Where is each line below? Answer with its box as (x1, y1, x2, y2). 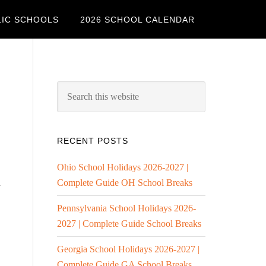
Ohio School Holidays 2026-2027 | (57, 162, 188, 172)
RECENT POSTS (57, 136, 128, 145)
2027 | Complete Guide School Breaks (57, 218, 201, 229)
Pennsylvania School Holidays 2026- (57, 203, 196, 213)
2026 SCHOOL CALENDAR (80, 15, 195, 24)
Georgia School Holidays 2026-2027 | (57, 244, 199, 254)
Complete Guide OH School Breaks (57, 178, 192, 188)
